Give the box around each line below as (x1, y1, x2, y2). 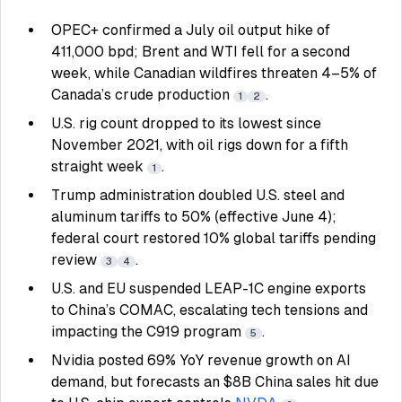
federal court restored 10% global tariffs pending (51, 230, 376, 247)
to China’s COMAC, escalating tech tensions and (51, 301, 368, 319)
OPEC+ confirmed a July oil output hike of (51, 22, 330, 39)
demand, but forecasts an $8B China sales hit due (51, 373, 379, 390)
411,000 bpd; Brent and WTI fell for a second (51, 43, 350, 60)
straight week (51, 158, 147, 175)
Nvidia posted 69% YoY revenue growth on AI (51, 352, 351, 369)
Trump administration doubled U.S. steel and (51, 187, 345, 204)
